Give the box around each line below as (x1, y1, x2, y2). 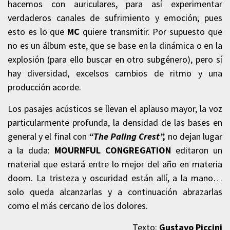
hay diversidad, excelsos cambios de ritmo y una (8, 67, 222, 79)
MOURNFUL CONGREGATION (54, 144, 171, 156)
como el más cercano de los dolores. (8, 199, 148, 212)
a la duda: (8, 144, 54, 156)
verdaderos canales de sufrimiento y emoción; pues (8, 11, 222, 24)
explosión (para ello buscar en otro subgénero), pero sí (8, 53, 222, 65)
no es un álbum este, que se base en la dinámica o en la (8, 39, 222, 51)
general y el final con (8, 130, 89, 142)
